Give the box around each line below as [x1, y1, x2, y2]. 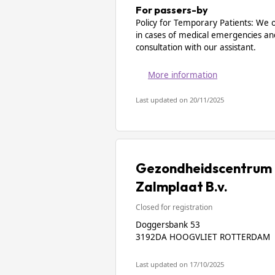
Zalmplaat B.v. [136, 178, 228, 195]
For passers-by [136, 4, 208, 16]
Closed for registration [136, 202, 212, 212]
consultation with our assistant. [136, 42, 256, 53]
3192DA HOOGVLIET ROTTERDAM [136, 231, 270, 242]
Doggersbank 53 [136, 219, 200, 230]
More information [148, 69, 217, 80]
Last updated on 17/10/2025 [136, 260, 224, 269]
